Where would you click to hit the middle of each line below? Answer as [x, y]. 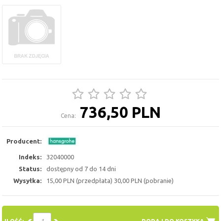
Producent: [24, 141]
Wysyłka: [28, 180]
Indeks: [30, 157]
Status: [30, 168]
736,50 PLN [120, 112]
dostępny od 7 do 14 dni [81, 168]
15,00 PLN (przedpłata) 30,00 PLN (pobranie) [110, 180]
